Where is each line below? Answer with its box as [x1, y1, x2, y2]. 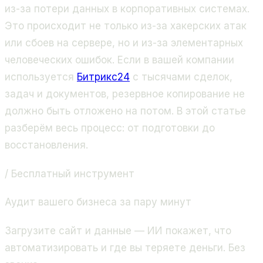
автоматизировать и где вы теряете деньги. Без [5, 242, 245, 254]
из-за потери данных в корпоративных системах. [5, 3, 249, 15]
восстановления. [5, 139, 88, 151]
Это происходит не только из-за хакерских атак [5, 20, 247, 32]
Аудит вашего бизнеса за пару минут [5, 196, 191, 208]
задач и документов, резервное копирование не [5, 88, 245, 100]
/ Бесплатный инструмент [5, 167, 134, 180]
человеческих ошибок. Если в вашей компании [5, 54, 234, 66]
